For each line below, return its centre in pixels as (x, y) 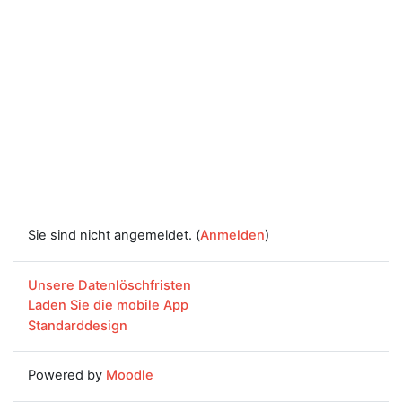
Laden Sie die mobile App (108, 306)
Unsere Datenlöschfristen (109, 285)
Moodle (130, 376)
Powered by (67, 376)
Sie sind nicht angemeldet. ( (114, 236)
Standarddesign (78, 325)
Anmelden (232, 236)
